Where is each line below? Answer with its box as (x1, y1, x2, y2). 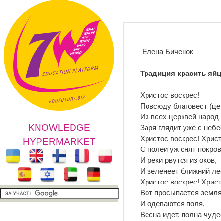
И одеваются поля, (140, 199, 205, 208)
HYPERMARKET (23, 136, 96, 147)
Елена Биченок (140, 47, 193, 56)
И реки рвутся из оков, (140, 156, 217, 164)
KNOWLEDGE (28, 122, 90, 133)
